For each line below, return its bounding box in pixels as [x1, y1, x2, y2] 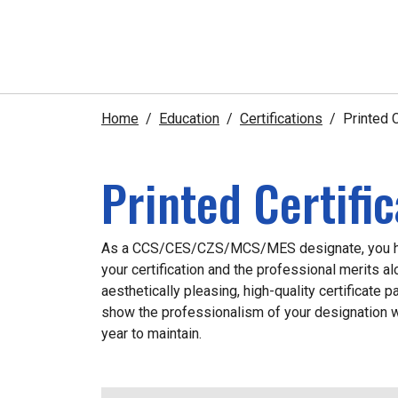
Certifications [240, 110, 322, 128]
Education [159, 110, 219, 128]
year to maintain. [101, 325, 202, 343]
